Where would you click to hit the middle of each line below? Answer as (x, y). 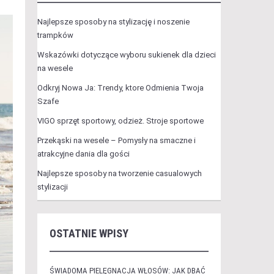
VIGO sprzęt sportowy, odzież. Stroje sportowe (120, 121)
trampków (55, 35)
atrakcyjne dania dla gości (83, 154)
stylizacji (52, 187)
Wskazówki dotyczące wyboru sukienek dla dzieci (126, 55)
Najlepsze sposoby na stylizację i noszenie (113, 22)
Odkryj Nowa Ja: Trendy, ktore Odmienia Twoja (120, 88)
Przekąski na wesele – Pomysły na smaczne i (116, 140)
